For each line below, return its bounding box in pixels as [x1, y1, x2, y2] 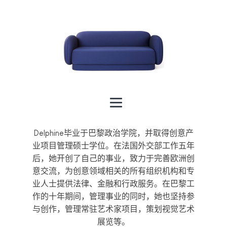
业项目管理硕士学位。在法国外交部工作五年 [32, 141, 195, 150]
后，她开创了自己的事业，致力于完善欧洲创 [32, 154, 195, 163]
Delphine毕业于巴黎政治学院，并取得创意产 [33, 129, 194, 137]
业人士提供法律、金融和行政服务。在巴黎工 [32, 179, 195, 188]
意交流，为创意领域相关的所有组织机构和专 [32, 167, 195, 175]
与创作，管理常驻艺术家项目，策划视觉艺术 [32, 205, 195, 213]
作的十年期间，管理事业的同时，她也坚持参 [32, 192, 195, 201]
